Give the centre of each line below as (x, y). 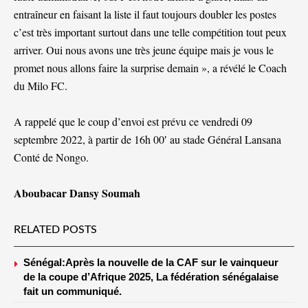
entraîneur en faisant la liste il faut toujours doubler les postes (145, 14)
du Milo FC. (41, 85)
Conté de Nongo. (51, 157)
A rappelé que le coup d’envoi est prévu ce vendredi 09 (133, 121)
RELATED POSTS (55, 229)
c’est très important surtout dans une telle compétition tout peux (150, 32)
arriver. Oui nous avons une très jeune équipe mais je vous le (144, 49)
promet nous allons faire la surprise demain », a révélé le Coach (150, 67)
